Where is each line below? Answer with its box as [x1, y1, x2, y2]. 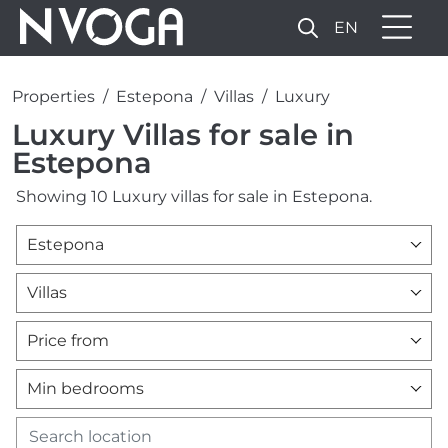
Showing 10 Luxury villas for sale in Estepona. [16, 186, 372, 206]
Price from [27, 330, 109, 350]
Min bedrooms [27, 378, 144, 398]
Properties [12, 86, 95, 106]
